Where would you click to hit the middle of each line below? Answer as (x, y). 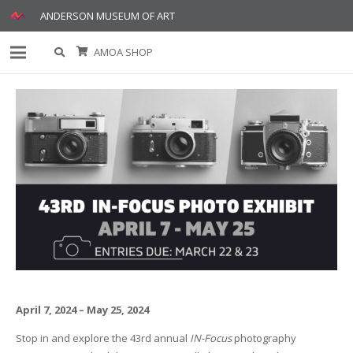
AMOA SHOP (123, 52)
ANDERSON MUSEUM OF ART (108, 15)
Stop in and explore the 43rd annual (101, 338)
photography (264, 338)
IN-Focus (209, 338)
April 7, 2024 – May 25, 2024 (82, 309)
